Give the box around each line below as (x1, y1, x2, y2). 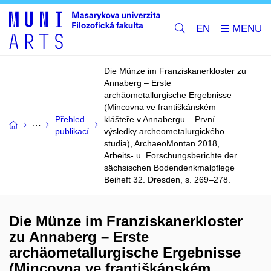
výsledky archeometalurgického (104, 126, 224, 136)
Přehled (55, 114, 85, 124)
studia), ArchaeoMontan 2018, (104, 138, 220, 148)
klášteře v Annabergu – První (104, 114, 215, 124)
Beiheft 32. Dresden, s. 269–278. (104, 174, 230, 184)
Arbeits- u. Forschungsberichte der (104, 150, 237, 160)
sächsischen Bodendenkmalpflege (104, 162, 235, 172)
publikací (55, 126, 89, 136)
